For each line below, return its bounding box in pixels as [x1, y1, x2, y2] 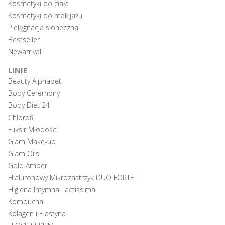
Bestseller [8, 35, 40, 44]
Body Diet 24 [8, 100, 50, 110]
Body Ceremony [8, 88, 60, 98]
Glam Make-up [8, 137, 56, 146]
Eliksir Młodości [8, 125, 58, 134]
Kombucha [8, 197, 43, 206]
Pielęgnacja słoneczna [8, 23, 78, 32]
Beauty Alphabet [8, 76, 61, 86]
